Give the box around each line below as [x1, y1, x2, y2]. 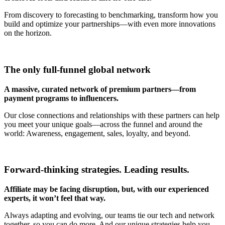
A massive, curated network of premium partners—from [4, 84, 196, 93]
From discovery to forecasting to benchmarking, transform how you [4, 11, 218, 20]
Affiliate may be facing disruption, [4, 185, 122, 194]
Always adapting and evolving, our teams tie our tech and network [4, 211, 214, 220]
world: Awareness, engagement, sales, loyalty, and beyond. [4, 129, 190, 138]
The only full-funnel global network [4, 64, 151, 75]
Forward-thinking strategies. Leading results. [4, 164, 189, 175]
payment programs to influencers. [4, 93, 119, 102]
